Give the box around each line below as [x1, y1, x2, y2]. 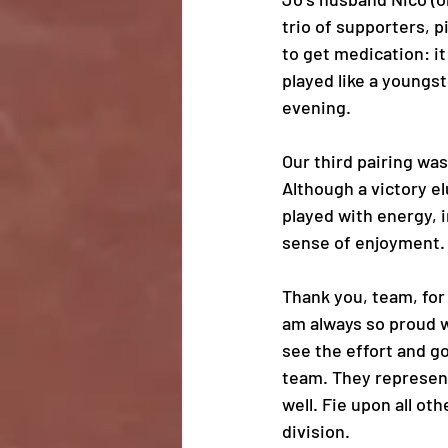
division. [282, 420, 358, 442]
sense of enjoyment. [282, 231, 445, 253]
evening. [282, 96, 355, 118]
